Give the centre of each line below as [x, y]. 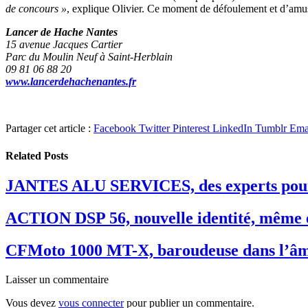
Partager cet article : [48, 129]
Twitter [154, 129]
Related [25, 155]
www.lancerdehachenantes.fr [71, 82]
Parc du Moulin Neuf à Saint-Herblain [89, 57]
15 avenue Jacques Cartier [64, 45]
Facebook [115, 129]
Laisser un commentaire [57, 279]
